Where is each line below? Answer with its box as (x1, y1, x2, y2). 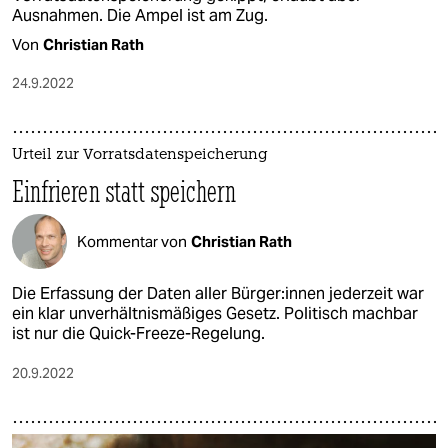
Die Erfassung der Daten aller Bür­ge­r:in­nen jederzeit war (12, 283, 424, 305)
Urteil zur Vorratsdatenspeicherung (12, 148, 268, 164)
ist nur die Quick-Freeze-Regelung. (12, 323, 265, 345)
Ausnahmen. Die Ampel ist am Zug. (12, 5, 268, 27)
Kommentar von (77, 231, 187, 251)
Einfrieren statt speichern (12, 173, 236, 211)
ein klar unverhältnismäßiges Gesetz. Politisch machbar (12, 303, 418, 325)
